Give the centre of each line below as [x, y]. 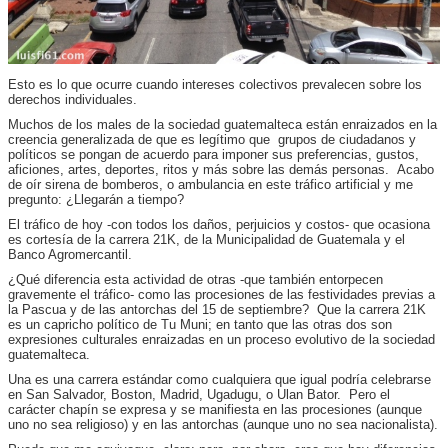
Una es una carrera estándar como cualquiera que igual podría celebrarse [219, 379]
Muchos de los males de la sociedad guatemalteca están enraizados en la [222, 124]
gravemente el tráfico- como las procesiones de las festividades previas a [221, 294]
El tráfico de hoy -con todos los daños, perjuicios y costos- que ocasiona [219, 224]
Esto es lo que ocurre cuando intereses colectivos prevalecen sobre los [215, 84]
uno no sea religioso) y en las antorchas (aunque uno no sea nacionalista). [223, 424]
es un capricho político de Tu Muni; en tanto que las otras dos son [200, 324]
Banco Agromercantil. [70, 254]
